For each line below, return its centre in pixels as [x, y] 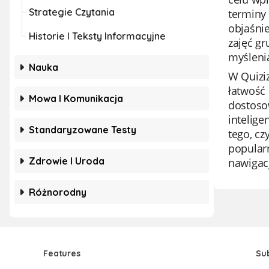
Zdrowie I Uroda [67, 161]
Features [62, 253]
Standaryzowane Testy [83, 130]
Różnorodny [58, 192]
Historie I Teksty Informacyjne [97, 36]
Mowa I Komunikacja [76, 98]
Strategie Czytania [72, 12]
